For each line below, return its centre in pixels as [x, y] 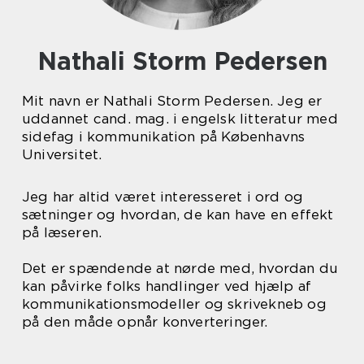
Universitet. [62, 154]
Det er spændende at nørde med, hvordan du [180, 268]
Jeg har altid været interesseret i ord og [163, 197]
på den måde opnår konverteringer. [145, 322]
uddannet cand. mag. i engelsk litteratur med [180, 119]
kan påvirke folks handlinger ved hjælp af [167, 286]
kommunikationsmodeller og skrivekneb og [174, 304]
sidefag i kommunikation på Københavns [164, 136]
